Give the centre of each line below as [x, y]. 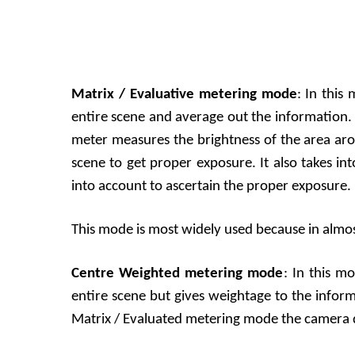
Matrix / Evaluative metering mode [184, 95]
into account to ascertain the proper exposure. [211, 187]
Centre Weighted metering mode [177, 274]
